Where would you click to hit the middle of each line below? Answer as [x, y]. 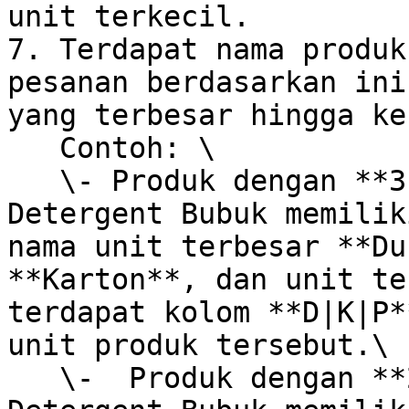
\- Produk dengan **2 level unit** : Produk [33, 378]
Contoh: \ [33, 148]
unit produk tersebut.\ [198, 345]
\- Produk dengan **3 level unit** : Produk [33, 181]
